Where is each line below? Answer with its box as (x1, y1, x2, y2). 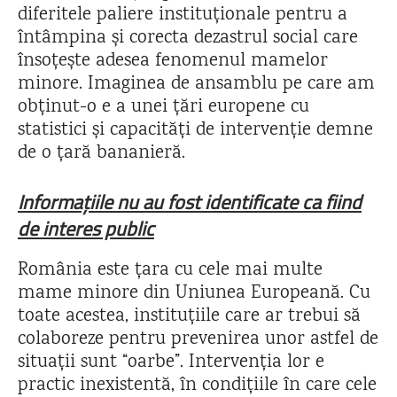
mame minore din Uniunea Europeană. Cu (18, 280, 370, 307)
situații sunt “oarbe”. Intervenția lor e (18, 349, 324, 377)
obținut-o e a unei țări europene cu (18, 94, 309, 121)
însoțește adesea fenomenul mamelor (18, 48, 328, 75)
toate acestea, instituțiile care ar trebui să (18, 303, 361, 331)
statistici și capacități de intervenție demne (18, 117, 373, 144)
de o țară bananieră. (18, 140, 185, 167)
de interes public (18, 214, 154, 244)
